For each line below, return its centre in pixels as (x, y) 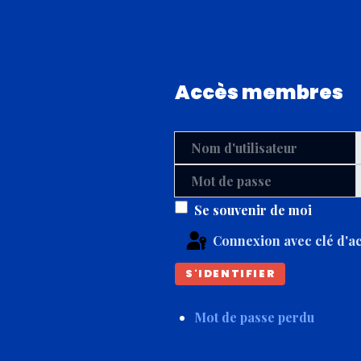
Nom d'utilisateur (227, 143)
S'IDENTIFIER (230, 273)
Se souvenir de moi (253, 210)
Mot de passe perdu (254, 317)
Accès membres (259, 92)
